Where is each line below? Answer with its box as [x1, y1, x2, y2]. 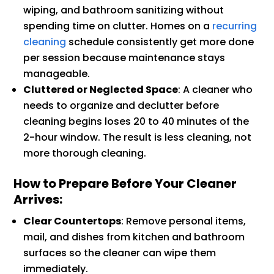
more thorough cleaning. [23, 146, 147, 160]
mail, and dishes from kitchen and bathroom [23, 229, 245, 244]
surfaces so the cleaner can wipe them [23, 245, 217, 260]
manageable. [23, 66, 91, 81]
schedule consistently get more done [66, 34, 254, 49]
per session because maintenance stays [23, 50, 226, 65]
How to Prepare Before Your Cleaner [13, 174, 237, 192]
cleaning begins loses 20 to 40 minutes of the [23, 114, 250, 128]
